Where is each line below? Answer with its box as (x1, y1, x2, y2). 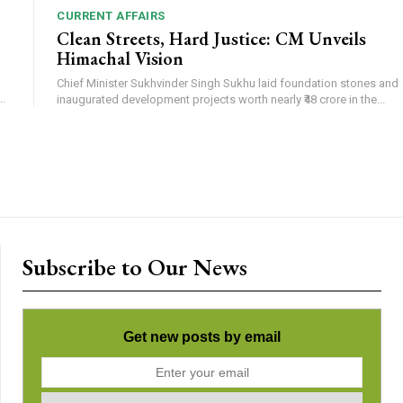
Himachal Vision (57, 47, 184, 71)
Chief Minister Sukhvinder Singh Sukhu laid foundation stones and (57, 76, 399, 91)
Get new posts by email (123, 329, 281, 345)
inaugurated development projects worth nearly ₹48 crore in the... (57, 93, 385, 107)
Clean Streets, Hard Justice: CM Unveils (57, 27, 366, 51)
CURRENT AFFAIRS (57, 9, 166, 23)
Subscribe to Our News (22, 252, 247, 283)
